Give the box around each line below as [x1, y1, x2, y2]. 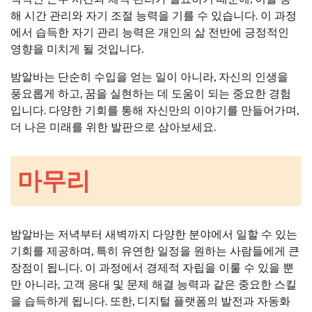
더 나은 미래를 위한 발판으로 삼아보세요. [10, 120, 216, 134]
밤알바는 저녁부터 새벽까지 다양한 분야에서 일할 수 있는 [10, 228, 297, 242]
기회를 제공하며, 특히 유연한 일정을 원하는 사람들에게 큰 [10, 244, 299, 258]
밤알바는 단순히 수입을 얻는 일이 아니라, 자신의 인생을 [10, 70, 288, 84]
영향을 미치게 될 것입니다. [10, 42, 143, 56]
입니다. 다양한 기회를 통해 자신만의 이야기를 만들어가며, [10, 103, 299, 117]
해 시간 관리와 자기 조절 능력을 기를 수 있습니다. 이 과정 [10, 8, 297, 22]
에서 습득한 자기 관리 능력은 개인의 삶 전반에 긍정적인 [10, 25, 289, 39]
